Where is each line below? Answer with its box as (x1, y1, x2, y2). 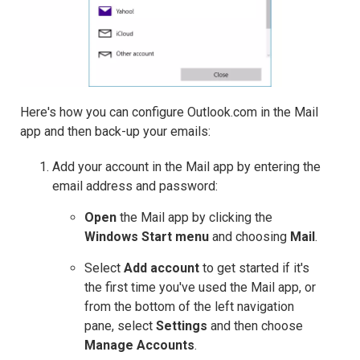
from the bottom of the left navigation (84, 299, 294, 315)
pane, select (84, 318, 156, 334)
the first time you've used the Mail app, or (84, 280, 316, 296)
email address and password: (52, 178, 218, 194)
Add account (124, 260, 199, 276)
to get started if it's (199, 260, 309, 276)
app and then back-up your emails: (20, 124, 211, 140)
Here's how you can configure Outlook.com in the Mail (20, 104, 318, 121)
